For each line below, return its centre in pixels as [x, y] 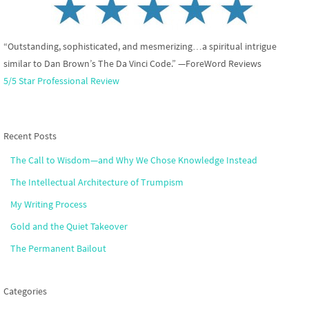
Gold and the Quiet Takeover [69, 227]
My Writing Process [49, 205]
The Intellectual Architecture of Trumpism [97, 182]
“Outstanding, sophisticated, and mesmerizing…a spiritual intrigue [140, 47]
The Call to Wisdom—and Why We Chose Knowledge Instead [134, 160]
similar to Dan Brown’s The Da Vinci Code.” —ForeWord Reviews [132, 64]
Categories [25, 291]
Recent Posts [30, 136]
